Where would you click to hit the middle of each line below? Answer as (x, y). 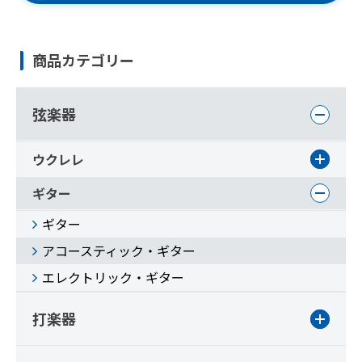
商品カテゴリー (83, 60)
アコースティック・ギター (119, 250)
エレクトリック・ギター (113, 277)
